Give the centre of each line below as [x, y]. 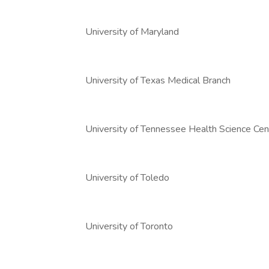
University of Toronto [129, 226]
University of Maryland [132, 32]
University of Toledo [127, 178]
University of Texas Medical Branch [158, 80]
